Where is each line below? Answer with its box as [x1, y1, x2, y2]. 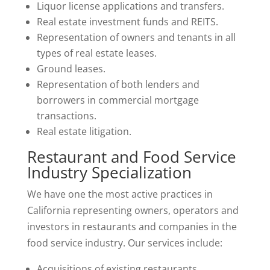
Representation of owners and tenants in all [36, 31, 236, 44]
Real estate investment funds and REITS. [36, 15, 218, 28]
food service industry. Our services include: [27, 236, 222, 250]
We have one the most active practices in [27, 187, 213, 201]
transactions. [36, 109, 96, 122]
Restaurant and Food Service [27, 146, 236, 168]
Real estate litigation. [36, 125, 131, 138]
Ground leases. [36, 62, 105, 75]
